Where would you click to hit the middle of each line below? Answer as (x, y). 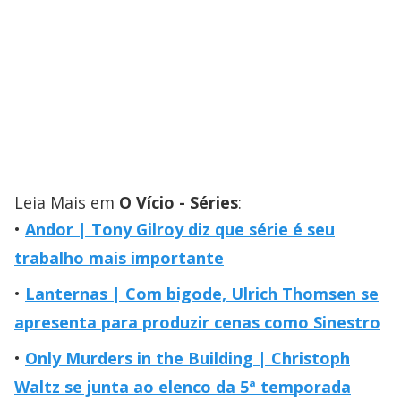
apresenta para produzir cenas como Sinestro (197, 323)
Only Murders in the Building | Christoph (188, 358)
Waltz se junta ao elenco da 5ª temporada (183, 387)
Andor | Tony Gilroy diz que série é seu (180, 230)
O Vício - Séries (179, 203)
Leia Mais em (67, 203)
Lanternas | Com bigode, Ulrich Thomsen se (202, 294)
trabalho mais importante (119, 258)
